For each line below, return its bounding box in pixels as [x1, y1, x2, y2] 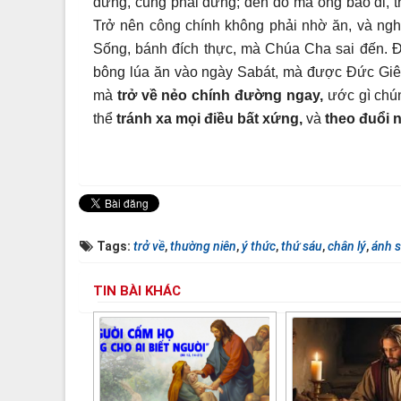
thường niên [170, 238, 236, 253]
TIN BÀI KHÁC [93, 282, 181, 299]
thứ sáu [281, 238, 322, 253]
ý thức [242, 238, 276, 253]
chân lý [328, 238, 366, 253]
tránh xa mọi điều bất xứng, [116, 110, 303, 126]
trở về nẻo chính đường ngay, [116, 87, 323, 103]
